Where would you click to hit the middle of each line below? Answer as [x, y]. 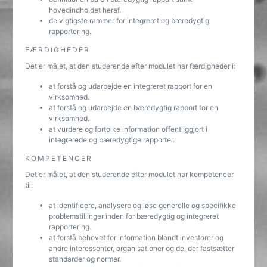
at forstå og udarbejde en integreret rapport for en [131, 86]
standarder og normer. [85, 259]
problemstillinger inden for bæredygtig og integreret [134, 216]
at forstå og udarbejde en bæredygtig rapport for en [134, 108]
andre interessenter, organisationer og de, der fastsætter [142, 248]
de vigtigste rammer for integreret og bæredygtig [129, 21]
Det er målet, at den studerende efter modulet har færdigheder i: [131, 66]
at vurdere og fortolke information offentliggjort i [128, 129]
